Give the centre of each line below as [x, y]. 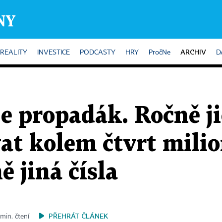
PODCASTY [98, 53]
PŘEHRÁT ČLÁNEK [78, 216]
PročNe [160, 53]
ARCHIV [193, 52]
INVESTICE [54, 53]
